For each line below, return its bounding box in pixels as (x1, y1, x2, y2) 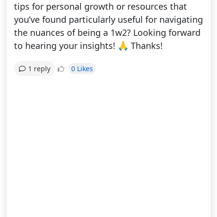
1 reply (28, 64, 50, 74)
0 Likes (71, 63, 93, 73)
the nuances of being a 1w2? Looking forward (14, 27, 201, 39)
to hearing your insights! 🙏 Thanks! (14, 40, 163, 52)
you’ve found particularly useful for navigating (14, 14, 203, 26)
